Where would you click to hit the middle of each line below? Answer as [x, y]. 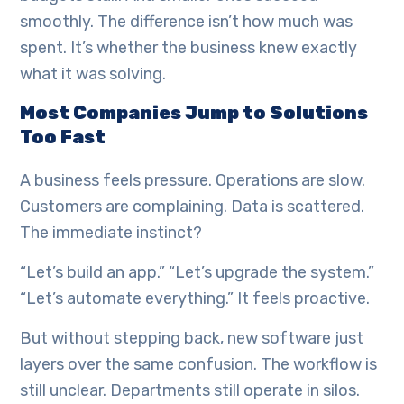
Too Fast [63, 138]
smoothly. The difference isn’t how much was [187, 22]
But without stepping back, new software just [192, 339]
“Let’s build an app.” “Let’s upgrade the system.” [197, 273]
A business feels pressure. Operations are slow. [193, 181]
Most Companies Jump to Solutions [194, 113]
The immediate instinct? [111, 233]
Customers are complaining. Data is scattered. [193, 207]
